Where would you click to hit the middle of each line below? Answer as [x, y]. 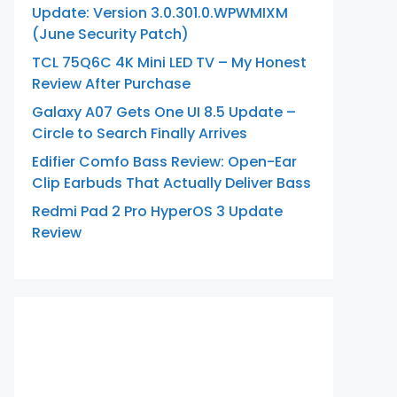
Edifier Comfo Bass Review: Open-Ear [164, 162]
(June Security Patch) [110, 34]
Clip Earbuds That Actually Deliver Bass [171, 183]
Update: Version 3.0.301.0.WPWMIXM [160, 13]
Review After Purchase [111, 84]
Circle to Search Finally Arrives [140, 133]
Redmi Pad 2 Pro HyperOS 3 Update [157, 211]
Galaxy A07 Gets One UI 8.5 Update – [164, 112]
